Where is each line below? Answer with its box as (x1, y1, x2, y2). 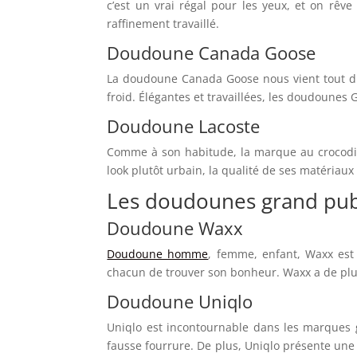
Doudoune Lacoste (107, 113, 261, 138)
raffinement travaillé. (107, 15, 220, 31)
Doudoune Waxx (107, 215, 244, 240)
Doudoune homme (107, 245, 209, 261)
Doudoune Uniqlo (107, 288, 253, 313)
